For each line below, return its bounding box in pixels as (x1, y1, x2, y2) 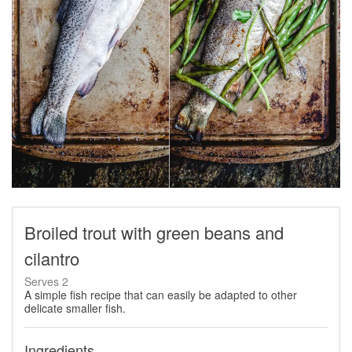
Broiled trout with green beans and (24, 220, 284, 245)
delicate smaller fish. (24, 300, 126, 317)
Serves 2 (24, 273, 68, 290)
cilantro (24, 246, 79, 271)
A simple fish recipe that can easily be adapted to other (24, 287, 297, 303)
